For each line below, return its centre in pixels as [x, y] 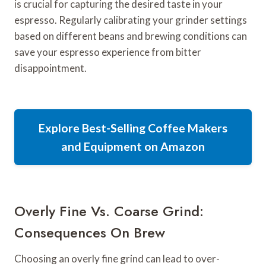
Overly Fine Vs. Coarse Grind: [109, 211]
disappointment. [50, 68]
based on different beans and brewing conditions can [131, 36]
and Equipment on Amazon [133, 146]
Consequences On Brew [90, 232]
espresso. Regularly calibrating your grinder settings [131, 20]
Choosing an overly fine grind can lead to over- [117, 258]
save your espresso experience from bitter [108, 52]
